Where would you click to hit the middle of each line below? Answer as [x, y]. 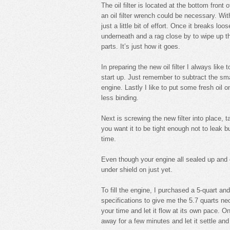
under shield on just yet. [137, 169]
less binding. [120, 98]
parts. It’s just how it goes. [141, 46]
